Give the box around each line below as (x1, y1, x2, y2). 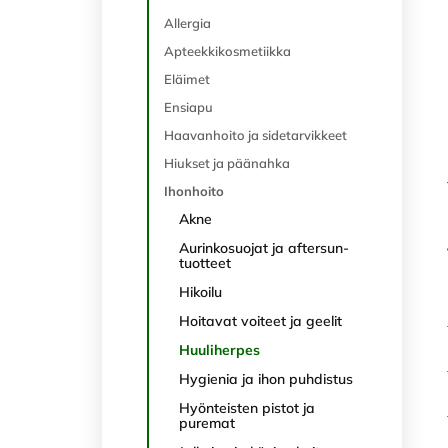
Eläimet (164, 71, 210, 87)
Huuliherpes (179, 341, 260, 359)
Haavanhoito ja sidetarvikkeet (164, 127, 347, 143)
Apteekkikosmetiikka (164, 43, 291, 59)
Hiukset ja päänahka (164, 155, 290, 171)
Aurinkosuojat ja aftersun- (179, 239, 349, 257)
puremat (179, 414, 235, 432)
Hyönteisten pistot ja (179, 399, 315, 417)
